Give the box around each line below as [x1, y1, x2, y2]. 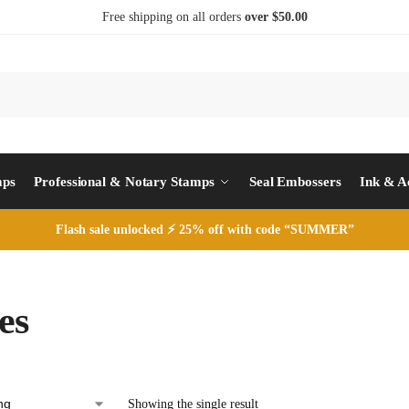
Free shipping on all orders [101, 10, 245, 24]
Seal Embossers [248, 174, 341, 189]
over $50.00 [244, 10, 308, 24]
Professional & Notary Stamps [34, 174, 215, 189]
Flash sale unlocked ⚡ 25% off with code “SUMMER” [55, 223, 354, 236]
